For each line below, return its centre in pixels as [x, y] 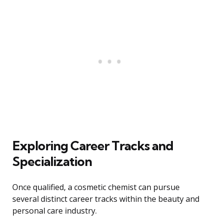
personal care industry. [55, 211]
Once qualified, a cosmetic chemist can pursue [96, 187]
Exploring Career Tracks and [93, 146]
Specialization [52, 162]
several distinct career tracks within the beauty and [106, 199]
